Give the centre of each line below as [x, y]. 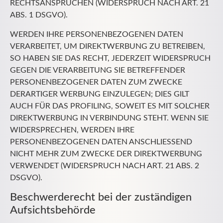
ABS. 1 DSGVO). [39, 15]
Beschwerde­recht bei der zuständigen [101, 197]
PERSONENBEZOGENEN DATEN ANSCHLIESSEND [101, 142]
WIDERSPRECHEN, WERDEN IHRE [72, 130]
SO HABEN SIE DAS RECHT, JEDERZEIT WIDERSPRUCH [110, 58]
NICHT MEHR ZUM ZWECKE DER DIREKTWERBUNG [106, 154]
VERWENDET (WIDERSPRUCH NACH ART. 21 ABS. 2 [105, 166]
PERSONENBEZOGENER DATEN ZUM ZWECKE [96, 82]
